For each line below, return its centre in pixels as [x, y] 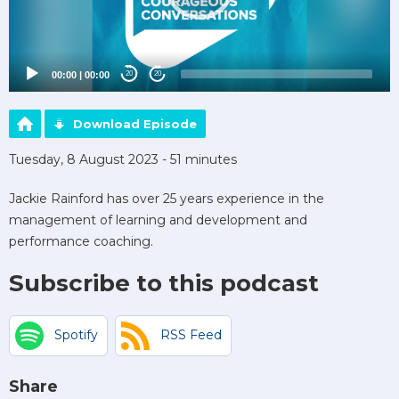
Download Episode [135, 123]
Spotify [76, 335]
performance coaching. [81, 241]
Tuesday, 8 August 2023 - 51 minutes [123, 159]
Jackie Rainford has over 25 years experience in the [167, 198]
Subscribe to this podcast [164, 283]
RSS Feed [191, 335]
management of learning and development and [158, 220]
